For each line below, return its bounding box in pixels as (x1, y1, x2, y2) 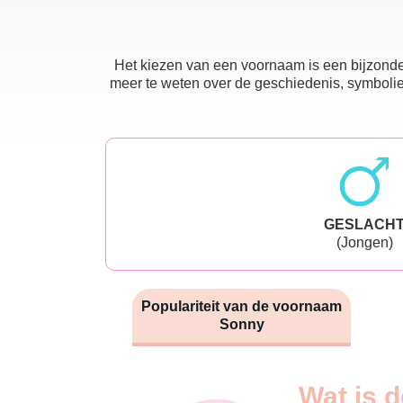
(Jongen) (336, 234, 393, 250)
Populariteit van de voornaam (141, 298, 342, 314)
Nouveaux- (153, 380, 228, 396)
